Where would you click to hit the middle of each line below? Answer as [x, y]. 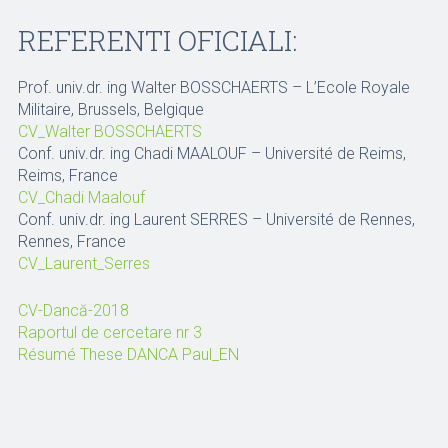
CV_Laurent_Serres [83, 263]
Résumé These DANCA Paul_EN [128, 354]
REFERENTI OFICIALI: [157, 40]
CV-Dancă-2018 [73, 310]
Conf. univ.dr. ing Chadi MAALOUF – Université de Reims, [211, 153]
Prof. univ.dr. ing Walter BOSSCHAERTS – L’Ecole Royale [213, 87]
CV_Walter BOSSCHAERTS [109, 131]
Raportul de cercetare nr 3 [109, 332]
